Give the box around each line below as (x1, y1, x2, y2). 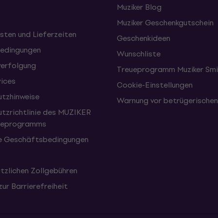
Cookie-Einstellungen (117, 79, 193, 91)
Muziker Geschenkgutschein (117, 17, 214, 29)
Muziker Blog (117, 1, 162, 13)
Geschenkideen (117, 32, 170, 44)
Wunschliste (117, 48, 161, 60)
